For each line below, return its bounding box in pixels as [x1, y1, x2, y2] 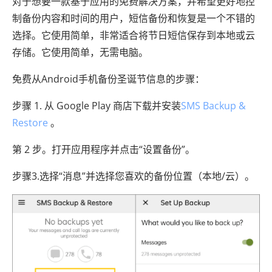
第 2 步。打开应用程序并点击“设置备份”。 [12, 143, 195, 157]
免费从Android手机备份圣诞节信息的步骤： [12, 72, 205, 86]
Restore [12, 116, 48, 130]
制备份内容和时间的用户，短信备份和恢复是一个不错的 [12, 12, 255, 25]
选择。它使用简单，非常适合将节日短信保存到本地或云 [12, 29, 255, 42]
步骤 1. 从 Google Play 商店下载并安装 [12, 99, 181, 113]
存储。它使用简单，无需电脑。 [12, 46, 148, 59]
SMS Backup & [181, 99, 246, 113]
